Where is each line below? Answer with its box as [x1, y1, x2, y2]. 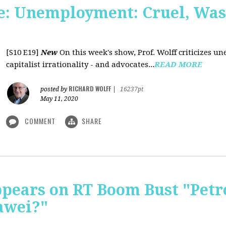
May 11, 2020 [40, 95, 78, 102]
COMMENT [23, 116, 58, 126]
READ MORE [154, 60, 202, 69]
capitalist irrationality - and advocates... [6, 60, 154, 69]
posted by [40, 86, 69, 93]
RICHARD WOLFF [69, 84, 111, 93]
